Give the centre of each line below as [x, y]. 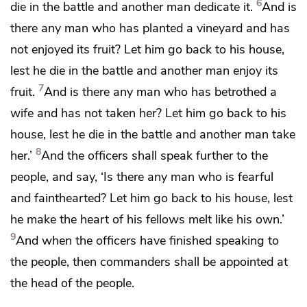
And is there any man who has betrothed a [160, 91]
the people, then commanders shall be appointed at [149, 261]
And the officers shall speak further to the [155, 155]
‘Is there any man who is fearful [187, 176]
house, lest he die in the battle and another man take [153, 134]
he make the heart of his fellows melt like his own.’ [147, 219]
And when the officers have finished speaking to [147, 240]
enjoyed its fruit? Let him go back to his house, [158, 49]
